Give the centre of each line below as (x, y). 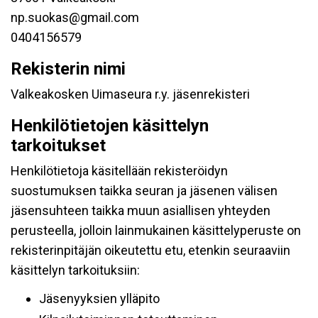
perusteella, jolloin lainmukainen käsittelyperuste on (156, 230)
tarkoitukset (58, 146)
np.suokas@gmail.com (75, 17)
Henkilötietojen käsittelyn (110, 126)
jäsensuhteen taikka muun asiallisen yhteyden (141, 210)
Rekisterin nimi (68, 69)
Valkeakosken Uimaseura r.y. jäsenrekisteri (130, 94)
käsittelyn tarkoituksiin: (75, 270)
